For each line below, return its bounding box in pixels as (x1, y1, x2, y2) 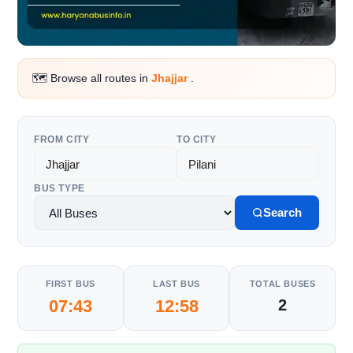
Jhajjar (151, 72, 191, 85)
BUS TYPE (34, 183, 85, 195)
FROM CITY (34, 134, 90, 146)
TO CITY (176, 134, 217, 146)
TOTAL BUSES (249, 279, 316, 289)
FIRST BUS (45, 279, 96, 289)
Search (263, 206, 302, 220)
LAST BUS (153, 279, 200, 289)
